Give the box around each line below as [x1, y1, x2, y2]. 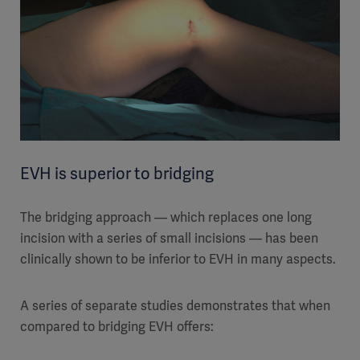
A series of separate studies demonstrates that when [20, 297, 330, 314]
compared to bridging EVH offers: [20, 317, 214, 335]
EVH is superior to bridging [20, 162, 214, 184]
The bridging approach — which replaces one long [20, 208, 312, 226]
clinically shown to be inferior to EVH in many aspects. [20, 250, 336, 268]
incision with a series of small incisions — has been [20, 229, 318, 247]
